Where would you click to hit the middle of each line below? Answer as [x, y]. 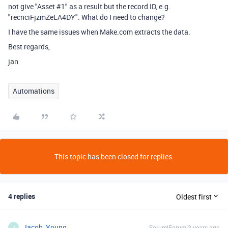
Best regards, [29, 47]
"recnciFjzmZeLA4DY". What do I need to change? [87, 17]
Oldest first [194, 196]
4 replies [22, 196]
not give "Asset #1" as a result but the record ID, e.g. [89, 6]
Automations [34, 91]
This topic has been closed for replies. [114, 156]
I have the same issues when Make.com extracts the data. [100, 32]
